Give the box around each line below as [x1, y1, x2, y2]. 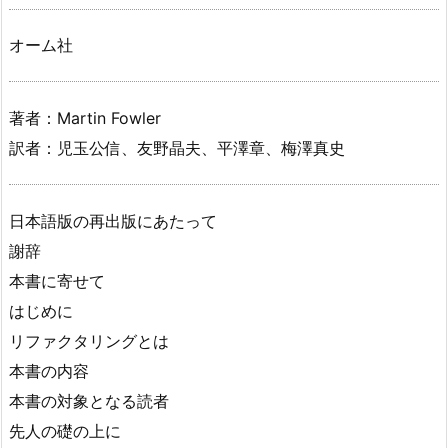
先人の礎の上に [9, 420, 121, 441]
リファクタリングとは [9, 330, 169, 351]
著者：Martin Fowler [9, 107, 161, 128]
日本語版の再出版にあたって [9, 210, 217, 231]
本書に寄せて [9, 270, 105, 291]
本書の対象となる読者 [9, 390, 169, 411]
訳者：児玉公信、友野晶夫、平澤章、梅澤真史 [9, 137, 345, 158]
